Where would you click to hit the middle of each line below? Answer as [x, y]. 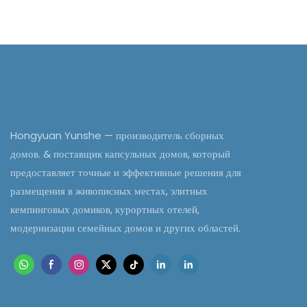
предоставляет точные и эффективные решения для [126, 172]
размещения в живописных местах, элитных [109, 191]
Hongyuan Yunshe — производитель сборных [117, 135]
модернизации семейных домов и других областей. [125, 228]
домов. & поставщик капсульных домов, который [120, 153]
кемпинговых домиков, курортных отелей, [105, 209]
